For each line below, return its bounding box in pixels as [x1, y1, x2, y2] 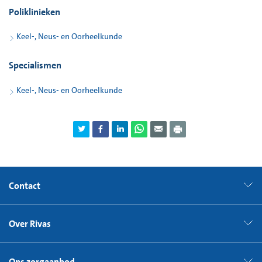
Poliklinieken [9, 5, 60, 18]
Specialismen [9, 59, 61, 72]
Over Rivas [9, 218, 51, 230]
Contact [9, 180, 40, 192]
